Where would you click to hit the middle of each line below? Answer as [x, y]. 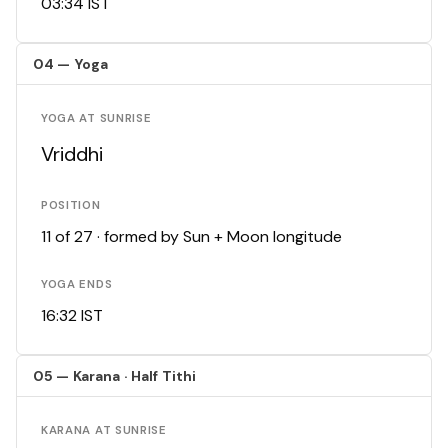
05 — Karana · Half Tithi [115, 376]
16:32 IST [72, 316]
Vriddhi [72, 154]
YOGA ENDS [77, 285]
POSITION [71, 206]
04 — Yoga [71, 64]
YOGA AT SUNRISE [96, 119]
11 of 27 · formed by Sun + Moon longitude [191, 237]
